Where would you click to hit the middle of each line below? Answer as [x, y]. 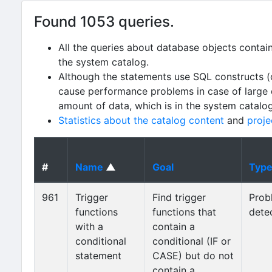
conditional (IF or [192, 241]
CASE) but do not [193, 256]
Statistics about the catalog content [141, 120]
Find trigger [179, 197]
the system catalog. [104, 62]
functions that [184, 212]
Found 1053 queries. [104, 22]
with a [89, 226]
